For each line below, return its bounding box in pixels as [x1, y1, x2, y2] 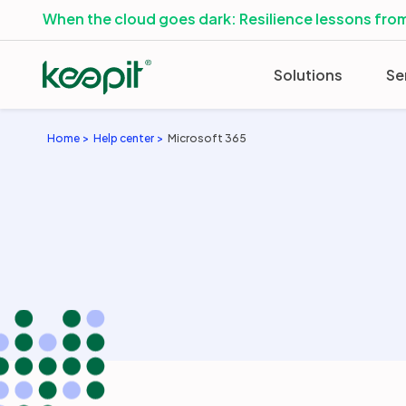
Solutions [274, 64, 343, 84]
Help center [93, 131, 154, 145]
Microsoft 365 [168, 131, 246, 145]
